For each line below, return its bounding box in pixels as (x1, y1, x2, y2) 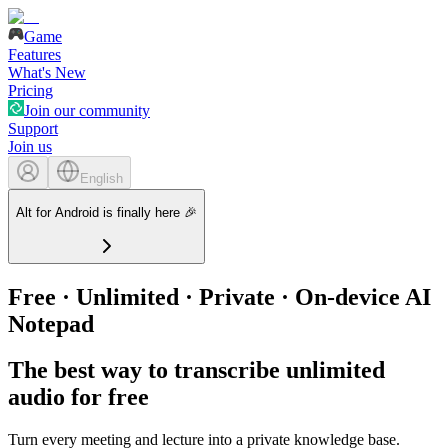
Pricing (8, 82, 53, 99)
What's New (8, 64, 86, 81)
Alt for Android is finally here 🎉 (16, 205, 197, 221)
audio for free (8, 384, 149, 411)
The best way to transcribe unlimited (8, 357, 385, 384)
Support (8, 120, 58, 137)
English (80, 171, 123, 186)
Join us (8, 138, 52, 155)
